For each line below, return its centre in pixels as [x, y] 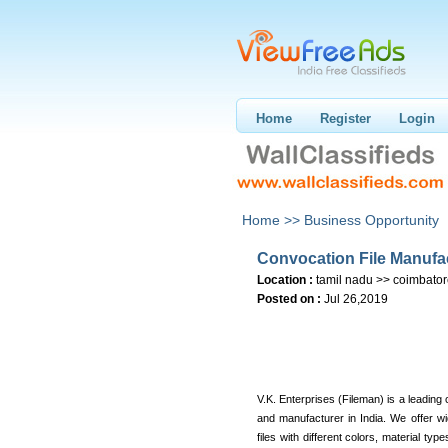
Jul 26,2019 [356, 299]
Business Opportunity [371, 220]
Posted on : [289, 299]
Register [345, 118]
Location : [285, 280]
